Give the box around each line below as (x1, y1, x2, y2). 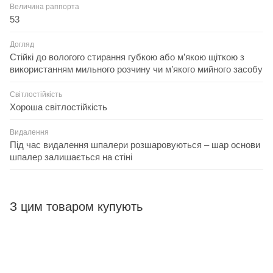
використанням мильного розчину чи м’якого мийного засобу (10, 63, 263, 74)
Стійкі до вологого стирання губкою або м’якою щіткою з (10, 51, 244, 62)
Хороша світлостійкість (10, 101, 107, 112)
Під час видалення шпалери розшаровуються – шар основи (10, 139, 260, 150)
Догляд (10, 40, 34, 49)
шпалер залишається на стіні (10, 151, 132, 162)
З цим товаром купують (10, 199, 143, 213)
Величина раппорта (10, 2, 79, 11)
